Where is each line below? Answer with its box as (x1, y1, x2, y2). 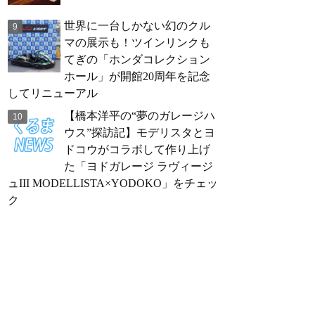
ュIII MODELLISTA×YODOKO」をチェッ (8, 177, 218, 189)
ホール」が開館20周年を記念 (64, 70, 210, 82)
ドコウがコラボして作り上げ (64, 143, 210, 155)
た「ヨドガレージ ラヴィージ (64, 160, 213, 172)
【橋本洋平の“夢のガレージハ (64, 110, 215, 122)
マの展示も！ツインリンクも (64, 37, 210, 49)
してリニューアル (8, 87, 98, 99)
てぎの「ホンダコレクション (64, 53, 210, 65)
